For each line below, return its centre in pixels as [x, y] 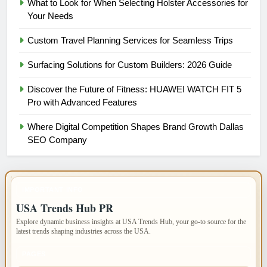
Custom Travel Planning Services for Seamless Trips [130, 40]
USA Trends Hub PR [65, 208]
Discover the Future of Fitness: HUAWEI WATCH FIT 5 [134, 89]
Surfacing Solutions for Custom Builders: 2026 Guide [130, 64]
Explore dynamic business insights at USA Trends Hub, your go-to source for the [131, 221]
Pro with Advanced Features [82, 102]
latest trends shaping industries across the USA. [83, 231]
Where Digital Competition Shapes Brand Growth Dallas [136, 126]
